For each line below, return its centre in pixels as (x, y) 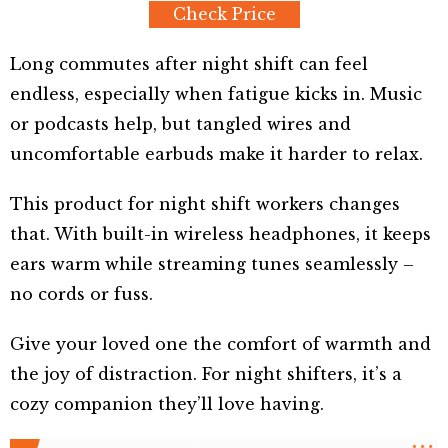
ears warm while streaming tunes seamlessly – (212, 264)
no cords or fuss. (81, 294)
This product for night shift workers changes (205, 204)
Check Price (224, 14)
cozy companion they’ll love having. (167, 404)
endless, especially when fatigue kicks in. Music (216, 94)
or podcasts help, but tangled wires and (180, 124)
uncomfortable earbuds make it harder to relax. (216, 154)
